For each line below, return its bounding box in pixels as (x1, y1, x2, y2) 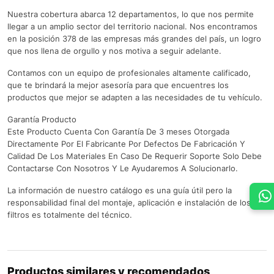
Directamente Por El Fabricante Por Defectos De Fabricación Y (7, 139, 245, 149)
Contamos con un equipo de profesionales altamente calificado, (7, 68, 251, 78)
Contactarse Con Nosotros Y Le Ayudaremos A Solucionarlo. (7, 163, 238, 174)
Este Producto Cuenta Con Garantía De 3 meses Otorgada (7, 127, 229, 137)
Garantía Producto (7, 114, 76, 125)
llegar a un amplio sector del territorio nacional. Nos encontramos (7, 21, 257, 32)
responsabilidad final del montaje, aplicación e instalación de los (7, 198, 251, 208)
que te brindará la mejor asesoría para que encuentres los (7, 80, 229, 91)
